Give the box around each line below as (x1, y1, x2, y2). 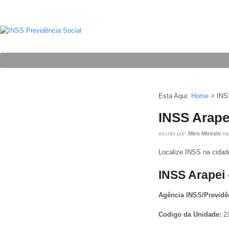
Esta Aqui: (158, 91, 189, 100)
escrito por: (158, 130, 188, 137)
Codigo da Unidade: (158, 211, 223, 219)
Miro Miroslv (188, 130, 221, 137)
